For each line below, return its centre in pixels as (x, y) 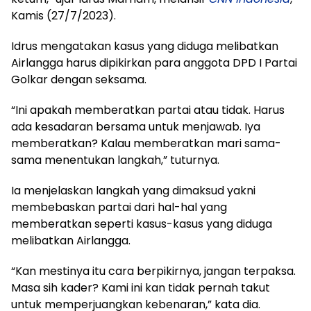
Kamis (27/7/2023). (64, 15)
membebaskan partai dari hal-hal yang (119, 207)
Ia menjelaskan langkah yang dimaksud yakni (133, 190)
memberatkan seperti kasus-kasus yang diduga (142, 224)
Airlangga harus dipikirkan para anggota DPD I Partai (154, 62)
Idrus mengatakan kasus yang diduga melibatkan (145, 46)
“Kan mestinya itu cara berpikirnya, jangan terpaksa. (153, 271)
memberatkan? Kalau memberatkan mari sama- (146, 143)
